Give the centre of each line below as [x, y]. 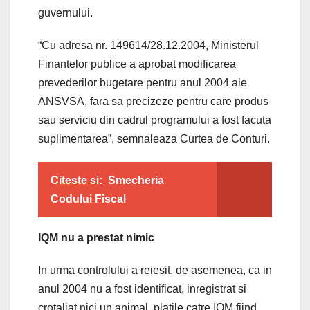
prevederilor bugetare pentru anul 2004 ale [143, 83]
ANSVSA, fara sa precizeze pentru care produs [153, 102]
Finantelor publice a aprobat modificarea [137, 64]
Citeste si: [76, 181]
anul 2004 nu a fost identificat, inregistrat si [142, 289]
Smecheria [136, 181]
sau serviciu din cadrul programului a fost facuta [155, 120]
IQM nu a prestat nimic [96, 238]
